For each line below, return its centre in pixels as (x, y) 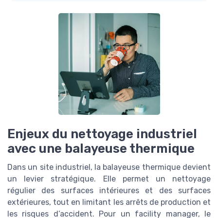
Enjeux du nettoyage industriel (102, 134)
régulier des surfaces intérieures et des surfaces (109, 191)
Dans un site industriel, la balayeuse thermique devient (109, 167)
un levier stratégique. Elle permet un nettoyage (109, 179)
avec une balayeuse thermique (101, 148)
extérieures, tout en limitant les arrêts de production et (109, 202)
